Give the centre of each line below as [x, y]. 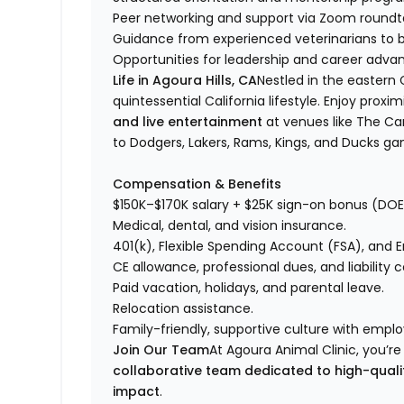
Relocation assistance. [184, 309]
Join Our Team [161, 350]
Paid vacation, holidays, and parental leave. [249, 288]
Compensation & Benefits [197, 184]
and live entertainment [188, 122]
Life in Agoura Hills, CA [185, 81]
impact [137, 392]
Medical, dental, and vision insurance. [230, 226]
